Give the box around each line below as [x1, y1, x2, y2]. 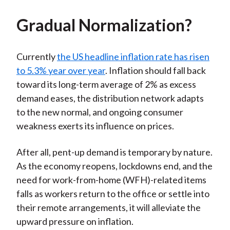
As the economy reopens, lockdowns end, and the [16, 160, 213, 172]
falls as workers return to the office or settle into [16, 188, 209, 200]
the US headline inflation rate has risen [56, 51, 209, 63]
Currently [16, 51, 57, 63]
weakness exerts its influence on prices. [16, 120, 174, 132]
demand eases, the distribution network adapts [16, 92, 204, 104]
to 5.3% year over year [16, 65, 105, 76]
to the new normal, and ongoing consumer [16, 106, 183, 118]
